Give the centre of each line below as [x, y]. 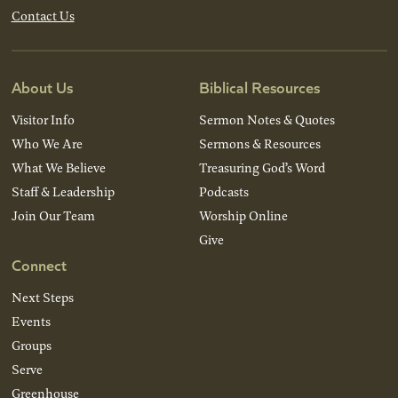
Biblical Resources [259, 86]
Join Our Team [53, 215]
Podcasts [224, 191]
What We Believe [58, 167]
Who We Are [47, 143]
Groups [31, 345]
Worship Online [243, 215]
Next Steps [42, 297]
